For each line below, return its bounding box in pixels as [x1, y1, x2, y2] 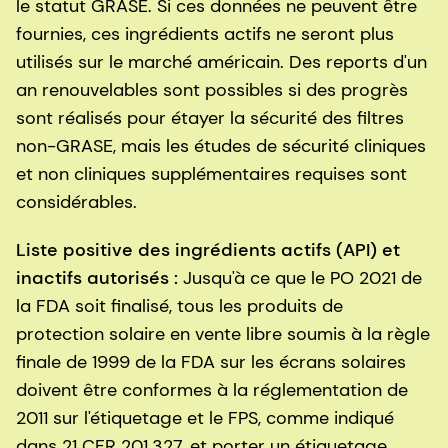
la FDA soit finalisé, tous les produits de [16, 294, 343, 319]
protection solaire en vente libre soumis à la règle [16, 322, 430, 347]
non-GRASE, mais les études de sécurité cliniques [16, 134, 426, 159]
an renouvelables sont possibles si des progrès [16, 78, 408, 103]
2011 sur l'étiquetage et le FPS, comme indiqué [16, 406, 394, 431]
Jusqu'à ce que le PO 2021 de [178, 266, 422, 291]
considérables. [16, 190, 137, 215]
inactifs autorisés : [16, 266, 178, 291]
